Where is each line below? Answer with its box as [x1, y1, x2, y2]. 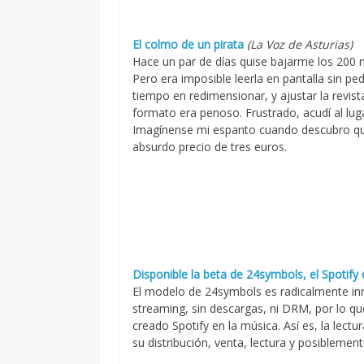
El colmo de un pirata [132, 37, 245, 52]
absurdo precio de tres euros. [132, 139, 288, 154]
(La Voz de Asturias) [244, 37, 353, 52]
